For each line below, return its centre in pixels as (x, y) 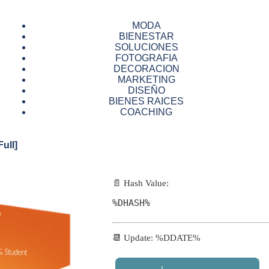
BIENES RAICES (147, 101)
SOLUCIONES (146, 47)
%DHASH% (131, 203)
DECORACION (146, 69)
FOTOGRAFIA (146, 58)
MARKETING (146, 80)
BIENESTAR (146, 36)
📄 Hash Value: (141, 183)
